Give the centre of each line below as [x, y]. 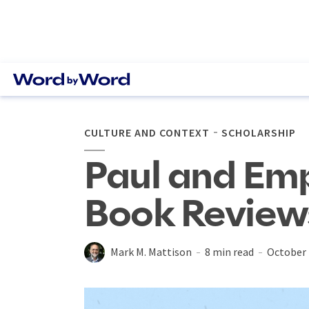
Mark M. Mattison [151, 252]
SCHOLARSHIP [259, 132]
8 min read [229, 252]
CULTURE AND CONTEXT [147, 132]
